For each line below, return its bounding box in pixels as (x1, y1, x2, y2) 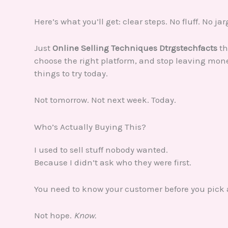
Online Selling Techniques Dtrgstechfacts (52, 43, 217, 53)
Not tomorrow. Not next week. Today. (34, 95, 176, 105)
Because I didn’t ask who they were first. (34, 157, 191, 167)
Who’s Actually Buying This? (34, 121, 146, 132)
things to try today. (34, 68, 108, 79)
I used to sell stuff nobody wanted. (34, 144, 168, 155)
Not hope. (34, 210, 74, 220)
